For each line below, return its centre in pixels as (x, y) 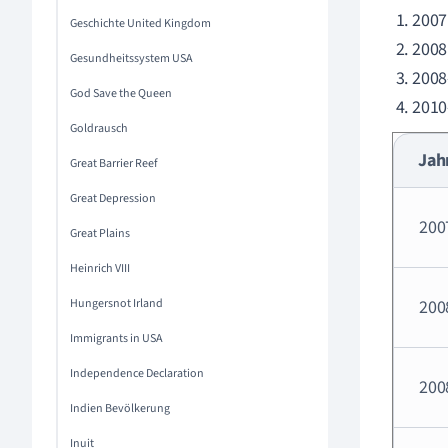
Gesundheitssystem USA (131, 58)
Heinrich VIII (100, 268)
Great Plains (100, 233)
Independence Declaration (137, 373)
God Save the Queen (121, 93)
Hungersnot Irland (116, 303)
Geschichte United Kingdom (140, 23)
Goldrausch (99, 128)
